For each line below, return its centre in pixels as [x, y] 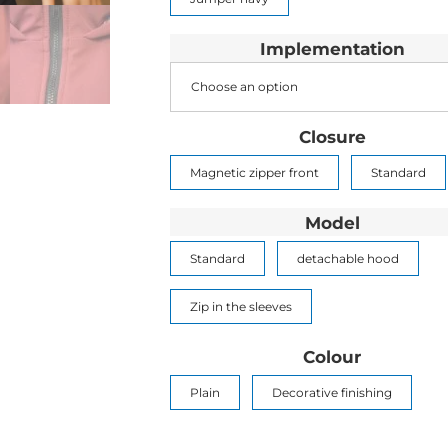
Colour [332, 356]
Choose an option [244, 87]
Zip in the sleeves [240, 307]
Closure [332, 136]
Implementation [332, 48]
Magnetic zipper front [254, 173]
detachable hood [347, 259]
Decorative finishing [331, 393]
